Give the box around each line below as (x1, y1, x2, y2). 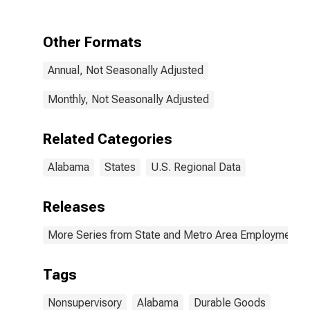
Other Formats (43, 34, 142, 51)
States (104, 161, 136, 174)
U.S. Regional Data (151, 161, 241, 174)
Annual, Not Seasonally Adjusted (48, 64, 203, 77)
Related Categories (43, 131, 172, 147)
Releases (43, 199, 105, 215)
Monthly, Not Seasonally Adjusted (48, 93, 209, 106)
